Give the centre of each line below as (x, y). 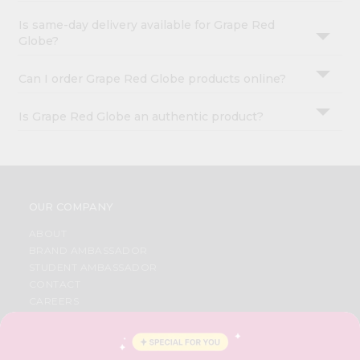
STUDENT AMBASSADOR (93, 268)
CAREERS (54, 301)
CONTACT (55, 284)
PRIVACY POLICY (73, 352)
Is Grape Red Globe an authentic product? (141, 117)
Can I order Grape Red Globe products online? (153, 79)
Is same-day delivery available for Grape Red (147, 25)
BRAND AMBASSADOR (88, 251)
